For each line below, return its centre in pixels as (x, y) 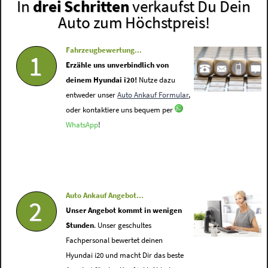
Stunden (80, 226)
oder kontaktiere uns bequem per (121, 110)
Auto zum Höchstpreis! (134, 22)
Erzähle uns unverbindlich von (118, 65)
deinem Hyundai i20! (102, 80)
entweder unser (92, 95)
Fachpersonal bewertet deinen (115, 240)
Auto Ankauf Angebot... (105, 196)
